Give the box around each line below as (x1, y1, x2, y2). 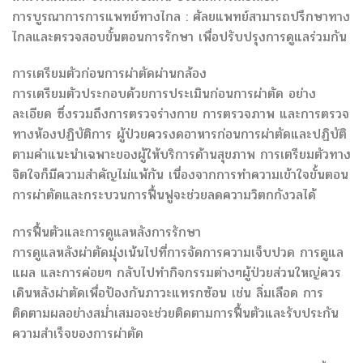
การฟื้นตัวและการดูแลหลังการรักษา (12, 222, 201, 243)
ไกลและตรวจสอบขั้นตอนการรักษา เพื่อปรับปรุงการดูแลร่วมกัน (12, 26, 347, 47)
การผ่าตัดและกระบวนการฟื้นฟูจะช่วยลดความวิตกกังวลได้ (12, 185, 316, 206)
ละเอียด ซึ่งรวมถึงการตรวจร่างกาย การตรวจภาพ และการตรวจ (12, 104, 349, 125)
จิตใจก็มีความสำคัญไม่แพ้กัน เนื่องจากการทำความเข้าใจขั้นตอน (12, 164, 348, 186)
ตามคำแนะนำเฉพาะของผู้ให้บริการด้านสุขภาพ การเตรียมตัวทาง (12, 144, 351, 165)
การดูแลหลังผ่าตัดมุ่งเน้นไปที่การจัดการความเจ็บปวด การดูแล (12, 242, 344, 263)
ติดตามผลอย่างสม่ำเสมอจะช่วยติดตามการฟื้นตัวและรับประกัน (12, 303, 339, 324)
